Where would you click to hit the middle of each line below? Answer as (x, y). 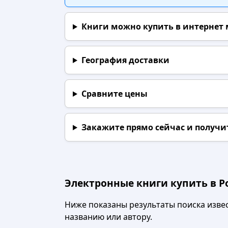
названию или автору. (108, 217)
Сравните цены (114, 94)
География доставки (125, 60)
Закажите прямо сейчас (133, 127)
